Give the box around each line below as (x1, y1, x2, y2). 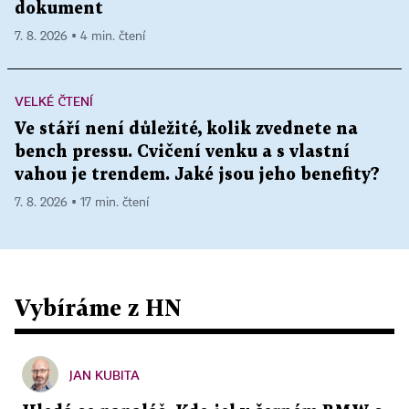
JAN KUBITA (69, 366, 140, 383)
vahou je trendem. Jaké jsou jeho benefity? (15, 166, 380, 183)
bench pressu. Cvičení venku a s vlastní (15, 143, 350, 160)
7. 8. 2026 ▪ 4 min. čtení (15, 29, 145, 43)
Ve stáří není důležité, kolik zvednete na (15, 121, 358, 137)
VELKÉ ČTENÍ (15, 92, 93, 109)
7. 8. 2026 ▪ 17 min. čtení (15, 195, 149, 209)
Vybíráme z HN (15, 293, 182, 320)
